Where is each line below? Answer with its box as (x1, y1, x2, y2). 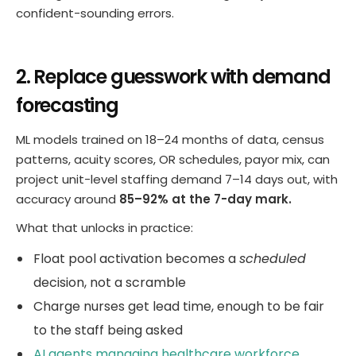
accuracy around (16, 191, 119, 208)
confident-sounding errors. (16, 5, 174, 22)
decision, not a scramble (33, 273, 186, 292)
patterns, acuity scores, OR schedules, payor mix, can (16, 151, 330, 168)
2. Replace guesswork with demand (16, 64, 331, 91)
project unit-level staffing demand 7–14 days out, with (16, 171, 338, 188)
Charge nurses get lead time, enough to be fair (33, 296, 324, 315)
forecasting (16, 92, 118, 119)
